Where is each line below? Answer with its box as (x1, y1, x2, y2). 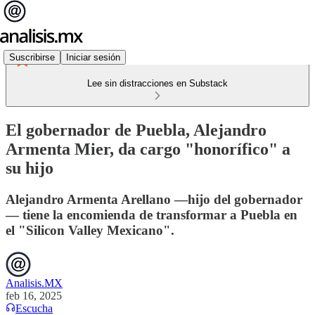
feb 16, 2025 (6, 289, 62, 302)
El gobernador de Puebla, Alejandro (6, 120, 266, 139)
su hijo (6, 158, 53, 177)
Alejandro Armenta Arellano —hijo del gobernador (6, 191, 302, 207)
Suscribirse (9, 51, 55, 63)
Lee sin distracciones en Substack (87, 78, 228, 89)
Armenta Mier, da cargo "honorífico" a (6, 139, 290, 158)
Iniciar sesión (66, 51, 120, 63)
